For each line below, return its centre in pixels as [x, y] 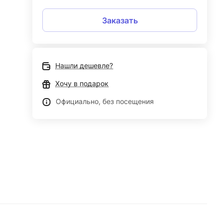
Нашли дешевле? [84, 65]
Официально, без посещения [105, 101]
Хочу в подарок [82, 83]
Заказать [120, 20]
